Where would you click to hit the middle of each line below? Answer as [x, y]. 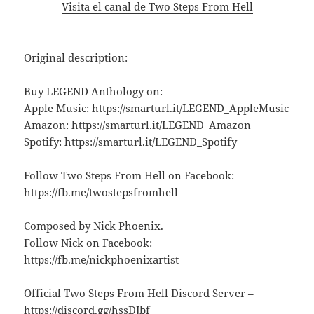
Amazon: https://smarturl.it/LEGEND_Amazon [138, 124]
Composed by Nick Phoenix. [94, 225]
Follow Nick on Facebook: [88, 242]
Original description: [76, 57]
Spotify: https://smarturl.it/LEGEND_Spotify [131, 141]
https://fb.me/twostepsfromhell [101, 192]
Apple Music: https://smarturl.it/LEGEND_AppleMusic [157, 108]
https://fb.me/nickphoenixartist [102, 259]
